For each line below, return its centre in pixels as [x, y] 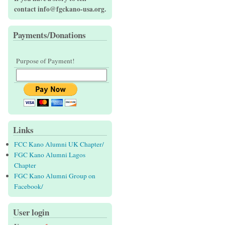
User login [31, 212]
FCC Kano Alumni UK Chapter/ [59, 144]
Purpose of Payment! [45, 61]
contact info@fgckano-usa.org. [60, 9]
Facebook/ [29, 187]
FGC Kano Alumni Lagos [50, 155]
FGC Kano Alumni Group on [55, 176]
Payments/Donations [49, 35]
